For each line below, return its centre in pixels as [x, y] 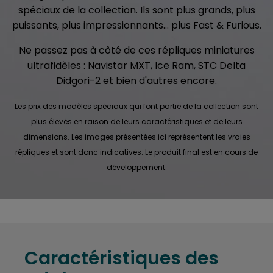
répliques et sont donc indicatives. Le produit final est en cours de [136, 152]
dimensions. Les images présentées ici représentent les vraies [136, 136]
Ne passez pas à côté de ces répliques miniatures [136, 50]
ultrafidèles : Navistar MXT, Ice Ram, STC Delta [136, 65]
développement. [136, 167]
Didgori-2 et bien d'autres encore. [136, 80]
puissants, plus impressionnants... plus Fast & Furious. [136, 25]
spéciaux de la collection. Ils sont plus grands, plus [136, 10]
